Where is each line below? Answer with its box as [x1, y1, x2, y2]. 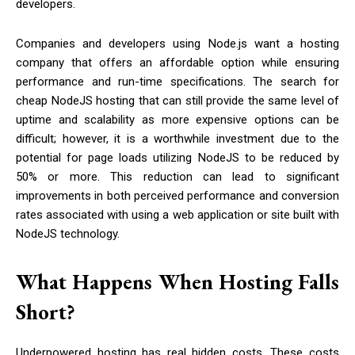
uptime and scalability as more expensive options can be [16, 113, 339, 128]
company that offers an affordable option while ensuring [16, 55, 339, 71]
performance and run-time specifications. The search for [16, 74, 339, 90]
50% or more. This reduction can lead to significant [16, 170, 339, 185]
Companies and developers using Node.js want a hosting [16, 36, 339, 52]
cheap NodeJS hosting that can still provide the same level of [16, 94, 339, 109]
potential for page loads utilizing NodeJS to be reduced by [16, 151, 339, 166]
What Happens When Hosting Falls [16, 268, 339, 296]
